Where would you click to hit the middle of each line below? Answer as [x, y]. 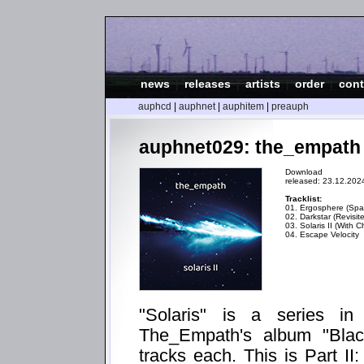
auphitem [243, 106]
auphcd [155, 106]
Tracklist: [303, 198]
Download [304, 171]
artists [263, 84]
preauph [290, 106]
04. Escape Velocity [322, 234]
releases [208, 84]
